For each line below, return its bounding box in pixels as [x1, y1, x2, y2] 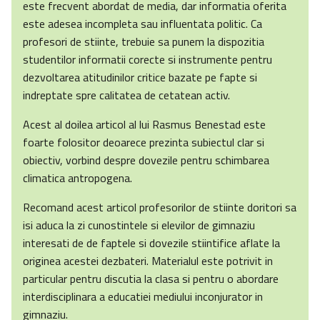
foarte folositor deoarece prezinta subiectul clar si [23, 134, 264, 151]
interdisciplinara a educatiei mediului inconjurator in [23, 288, 263, 306]
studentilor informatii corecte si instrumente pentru [23, 51, 272, 69]
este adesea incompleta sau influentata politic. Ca [23, 15, 262, 33]
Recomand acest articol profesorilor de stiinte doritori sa [23, 199, 296, 216]
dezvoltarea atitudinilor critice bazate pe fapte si [23, 69, 257, 86]
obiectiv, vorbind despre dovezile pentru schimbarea [23, 151, 269, 169]
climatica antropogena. [23, 169, 132, 187]
